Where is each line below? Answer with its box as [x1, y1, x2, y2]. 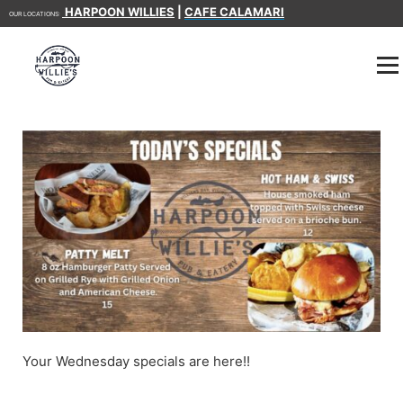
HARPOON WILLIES [62, 4, 175, 19]
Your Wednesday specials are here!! [22, 352, 250, 370]
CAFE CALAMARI [184, 4, 284, 19]
